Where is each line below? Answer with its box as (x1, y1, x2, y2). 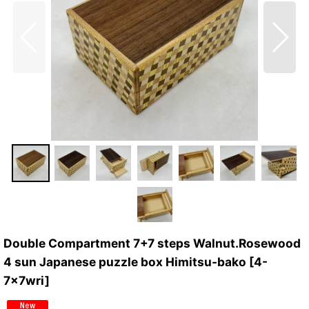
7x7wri (3, 273, 45, 288)
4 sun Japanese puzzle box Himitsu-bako (3, 255, 246, 269)
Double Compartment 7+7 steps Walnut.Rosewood (3, 236, 301, 250)
